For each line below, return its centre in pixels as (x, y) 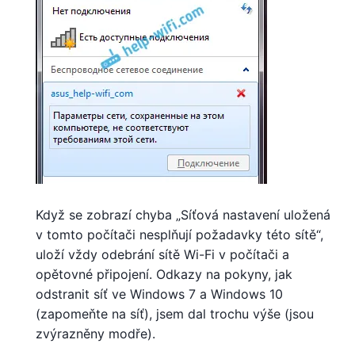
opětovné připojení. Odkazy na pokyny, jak (164, 274)
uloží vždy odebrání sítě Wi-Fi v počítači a (162, 254)
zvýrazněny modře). (95, 333)
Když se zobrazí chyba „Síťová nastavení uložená (183, 214)
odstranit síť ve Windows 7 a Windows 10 (159, 294)
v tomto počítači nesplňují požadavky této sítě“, (179, 234)
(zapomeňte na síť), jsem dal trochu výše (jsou (175, 313)
